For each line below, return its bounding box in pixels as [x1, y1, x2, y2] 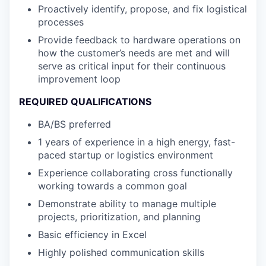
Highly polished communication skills [38, 246, 204, 258]
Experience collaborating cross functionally [38, 167, 233, 179]
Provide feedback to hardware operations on [38, 34, 240, 46]
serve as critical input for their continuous [38, 60, 226, 72]
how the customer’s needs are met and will [38, 47, 230, 59]
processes [38, 16, 84, 28]
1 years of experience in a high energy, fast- [38, 136, 235, 148]
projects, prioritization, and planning [38, 211, 201, 223]
